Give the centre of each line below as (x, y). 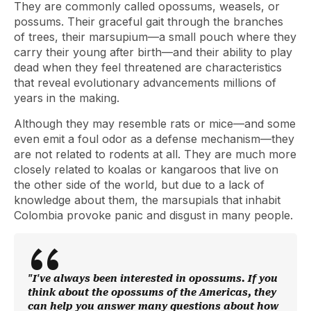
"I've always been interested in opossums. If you (153, 278)
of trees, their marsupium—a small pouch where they (155, 37)
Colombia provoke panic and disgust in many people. (153, 215)
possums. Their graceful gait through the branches (149, 22)
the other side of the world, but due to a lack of (139, 185)
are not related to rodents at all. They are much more (155, 154)
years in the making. (67, 98)
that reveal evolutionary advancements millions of (145, 83)
